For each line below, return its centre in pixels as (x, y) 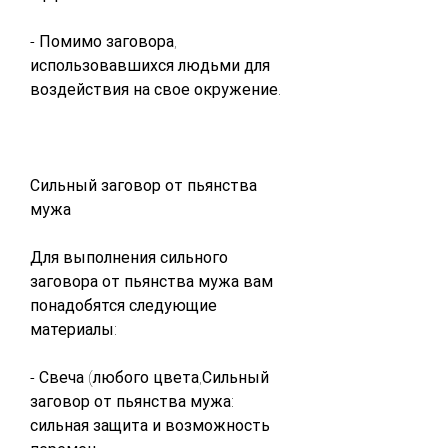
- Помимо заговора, (103, 41)
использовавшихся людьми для (150, 65)
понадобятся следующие (123, 305)
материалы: (73, 329)
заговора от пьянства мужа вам (151, 281)
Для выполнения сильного (129, 257)
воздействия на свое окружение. (155, 89)
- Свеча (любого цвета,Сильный (149, 377)
